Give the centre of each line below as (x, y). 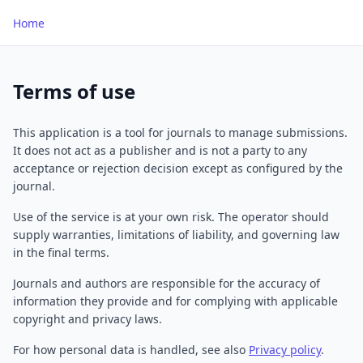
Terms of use (74, 91)
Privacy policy (285, 350)
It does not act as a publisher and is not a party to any (160, 150)
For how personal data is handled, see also (131, 350)
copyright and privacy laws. (88, 319)
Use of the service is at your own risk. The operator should (171, 217)
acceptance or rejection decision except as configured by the (178, 168)
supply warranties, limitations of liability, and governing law (176, 235)
